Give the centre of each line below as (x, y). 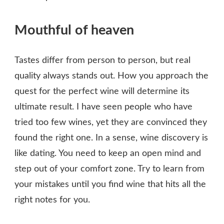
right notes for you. (55, 200)
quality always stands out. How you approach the (111, 76)
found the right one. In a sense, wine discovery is (111, 138)
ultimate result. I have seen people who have (103, 107)
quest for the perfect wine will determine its (102, 92)
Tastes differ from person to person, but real (102, 61)
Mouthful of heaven (74, 30)
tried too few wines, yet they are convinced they (111, 123)
